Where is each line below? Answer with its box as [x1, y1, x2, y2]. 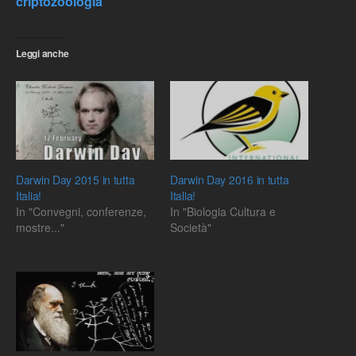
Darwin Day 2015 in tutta [16, 172, 135, 188]
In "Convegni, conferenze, [16, 203, 146, 220]
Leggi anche [16, 46, 69, 60]
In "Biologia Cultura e [170, 203, 276, 220]
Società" [170, 219, 211, 236]
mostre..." [16, 219, 64, 236]
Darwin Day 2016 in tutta [170, 172, 289, 188]
